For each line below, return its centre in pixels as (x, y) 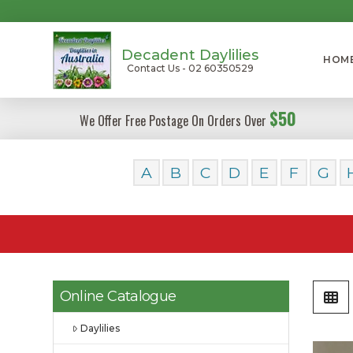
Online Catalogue (118, 296)
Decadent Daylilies (190, 54)
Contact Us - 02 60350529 (190, 68)
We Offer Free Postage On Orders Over (174, 121)
